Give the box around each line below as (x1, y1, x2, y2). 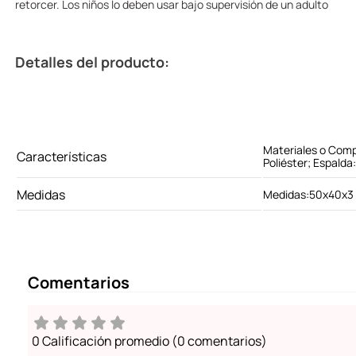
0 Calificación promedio (32, 332, 169, 350)
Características (17, 148, 106, 166)
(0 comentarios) (172, 332, 267, 350)
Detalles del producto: (15, 52, 169, 72)
